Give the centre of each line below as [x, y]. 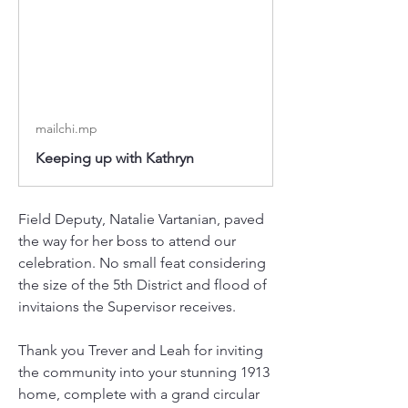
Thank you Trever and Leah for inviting [141, 350]
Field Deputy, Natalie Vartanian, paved [141, 219]
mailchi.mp [66, 128]
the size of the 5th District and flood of [143, 284]
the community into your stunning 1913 [144, 372]
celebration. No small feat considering [142, 262]
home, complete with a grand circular [139, 393]
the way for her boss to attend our [127, 240]
